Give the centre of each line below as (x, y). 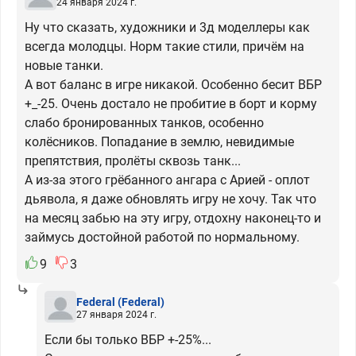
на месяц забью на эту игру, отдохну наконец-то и (173, 218)
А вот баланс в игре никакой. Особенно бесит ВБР (173, 85)
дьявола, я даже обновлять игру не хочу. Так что (170, 199)
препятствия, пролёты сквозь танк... (133, 161)
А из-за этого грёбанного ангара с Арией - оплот (167, 180)
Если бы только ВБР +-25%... (128, 340)
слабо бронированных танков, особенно (144, 123)
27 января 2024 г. (116, 314)
